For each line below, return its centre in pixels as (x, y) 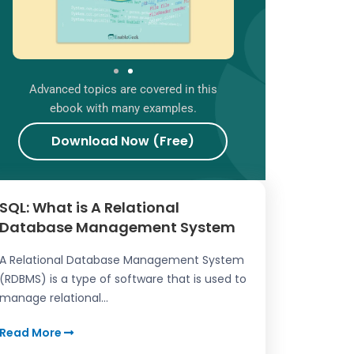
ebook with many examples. (123, 108)
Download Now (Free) (123, 141)
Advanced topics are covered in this (123, 89)
